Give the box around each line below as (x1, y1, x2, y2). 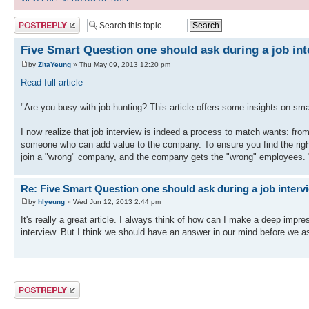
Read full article (21, 77, 83, 88)
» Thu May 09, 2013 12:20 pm (71, 60, 170, 68)
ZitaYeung (38, 60, 71, 68)
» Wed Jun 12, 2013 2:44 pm (65, 198, 161, 206)
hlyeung (38, 198, 65, 206)
